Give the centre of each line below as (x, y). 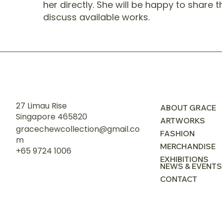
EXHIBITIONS (184, 159)
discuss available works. (96, 17)
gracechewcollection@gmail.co (78, 129)
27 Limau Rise (41, 106)
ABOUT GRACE (188, 108)
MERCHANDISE (188, 146)
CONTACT (178, 179)
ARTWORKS (182, 120)
